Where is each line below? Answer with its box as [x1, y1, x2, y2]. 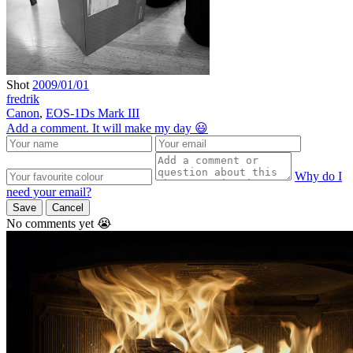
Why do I [295, 169, 342, 184]
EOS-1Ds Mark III [46, 106, 139, 121]
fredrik [6, 92, 39, 106]
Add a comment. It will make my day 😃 [6, 121, 208, 136]
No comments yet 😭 [6, 217, 112, 231]
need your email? [6, 185, 91, 199]
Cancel [52, 202, 84, 214]
